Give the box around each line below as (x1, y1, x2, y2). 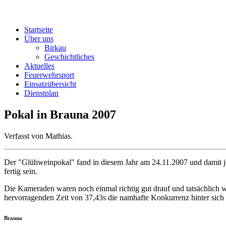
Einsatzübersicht (24, 80, 76, 88)
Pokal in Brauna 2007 (4, 107, 116, 121)
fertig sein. (4, 166, 37, 176)
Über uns (24, 34, 53, 43)
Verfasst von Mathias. (4, 131, 73, 140)
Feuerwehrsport (24, 71, 74, 79)
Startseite (24, 25, 53, 34)
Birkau (44, 43, 66, 52)
